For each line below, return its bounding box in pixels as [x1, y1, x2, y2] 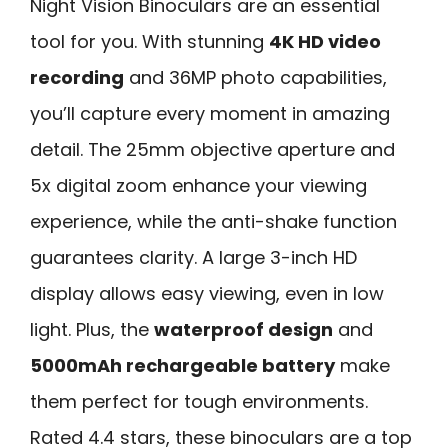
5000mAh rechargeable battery [30, 352, 335, 378]
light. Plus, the [30, 316, 154, 342]
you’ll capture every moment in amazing [30, 100, 390, 126]
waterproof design [154, 316, 333, 342]
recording [30, 64, 124, 90]
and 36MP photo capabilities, [124, 64, 387, 90]
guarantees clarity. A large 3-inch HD [30, 244, 357, 270]
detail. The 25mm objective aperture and [30, 136, 395, 162]
